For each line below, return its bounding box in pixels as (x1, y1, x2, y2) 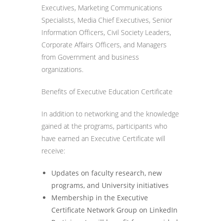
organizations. (41, 65, 83, 74)
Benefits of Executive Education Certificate (41, 87, 173, 96)
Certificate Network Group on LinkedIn (51, 205, 178, 215)
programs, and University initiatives (51, 181, 169, 190)
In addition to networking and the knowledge (41, 109, 179, 118)
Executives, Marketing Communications (41, 3, 162, 12)
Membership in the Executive (51, 193, 148, 202)
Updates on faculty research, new (51, 168, 162, 178)
